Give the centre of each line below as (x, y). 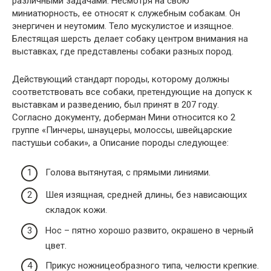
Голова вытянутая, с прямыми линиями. (128, 172)
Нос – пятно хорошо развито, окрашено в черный (149, 230)
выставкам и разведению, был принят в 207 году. (116, 105)
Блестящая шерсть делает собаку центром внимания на (130, 39)
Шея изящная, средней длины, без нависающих (146, 195)
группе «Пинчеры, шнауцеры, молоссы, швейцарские (122, 130)
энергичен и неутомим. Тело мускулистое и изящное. (123, 26)
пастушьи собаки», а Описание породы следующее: (120, 143)
